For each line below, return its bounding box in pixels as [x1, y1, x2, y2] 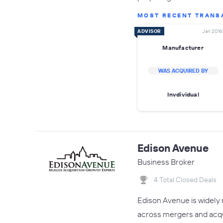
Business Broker [137, 157, 195, 167]
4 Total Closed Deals [154, 175, 217, 184]
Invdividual [167, 90, 199, 98]
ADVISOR [137, 28, 161, 34]
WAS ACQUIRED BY [158, 67, 208, 74]
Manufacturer [162, 43, 204, 51]
